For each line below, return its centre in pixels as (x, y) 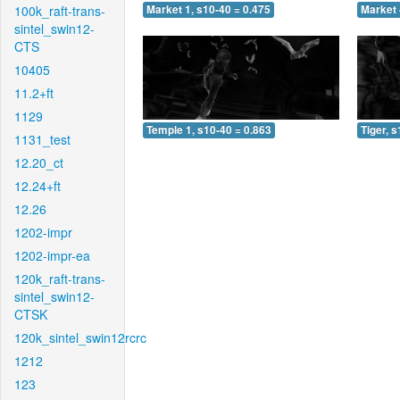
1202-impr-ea (52, 255)
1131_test (42, 139)
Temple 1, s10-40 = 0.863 (209, 129)
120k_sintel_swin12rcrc (80, 337)
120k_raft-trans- (60, 279)
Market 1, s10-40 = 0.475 (208, 10)
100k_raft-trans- (60, 11)
